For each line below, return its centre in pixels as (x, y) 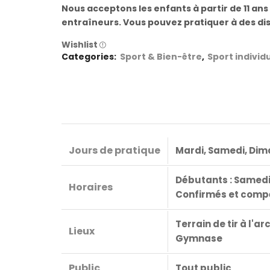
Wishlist (80, 45)
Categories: (90, 57)
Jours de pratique (115, 151)
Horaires (91, 187)
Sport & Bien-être (161, 57)
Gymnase (199, 239)
